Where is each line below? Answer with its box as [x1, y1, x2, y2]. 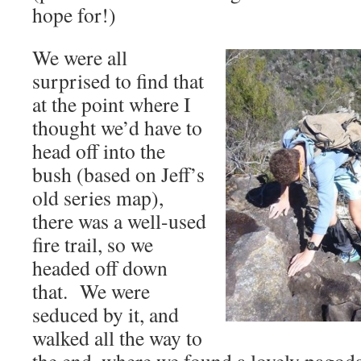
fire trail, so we [32, 230, 153, 258]
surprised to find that [32, 67, 204, 94]
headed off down [32, 254, 168, 281]
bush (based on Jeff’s [32, 160, 205, 188]
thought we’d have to [32, 114, 202, 141]
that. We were [32, 277, 150, 305]
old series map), [32, 184, 164, 211]
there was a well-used [32, 207, 206, 234]
